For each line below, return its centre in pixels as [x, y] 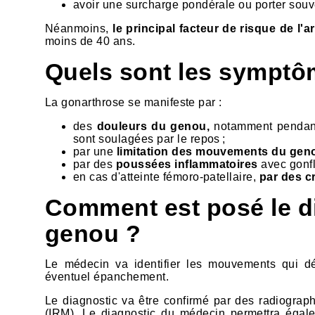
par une [94, 152]
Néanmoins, [79, 29]
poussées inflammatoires [187, 165]
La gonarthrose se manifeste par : [134, 103]
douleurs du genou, [153, 127]
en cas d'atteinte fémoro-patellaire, [166, 177]
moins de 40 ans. [90, 41]
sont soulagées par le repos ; [149, 139]
